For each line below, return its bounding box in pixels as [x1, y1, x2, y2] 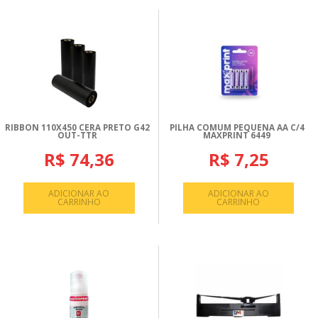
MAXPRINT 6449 [203, 130, 270, 141]
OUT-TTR [57, 130, 97, 141]
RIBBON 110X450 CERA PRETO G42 [5, 122, 150, 133]
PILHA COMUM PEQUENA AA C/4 [169, 122, 305, 133]
